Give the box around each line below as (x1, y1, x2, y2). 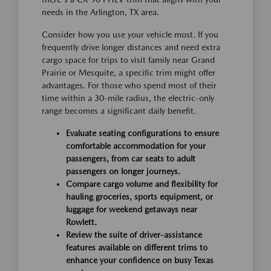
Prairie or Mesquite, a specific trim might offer (42, 68, 215, 77)
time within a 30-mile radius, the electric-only (42, 93, 214, 103)
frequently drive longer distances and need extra (42, 42, 220, 52)
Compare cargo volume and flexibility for (66, 179, 218, 189)
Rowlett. (66, 217, 97, 227)
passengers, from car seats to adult (66, 154, 195, 163)
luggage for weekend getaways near (66, 204, 197, 214)
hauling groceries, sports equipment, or (66, 192, 213, 201)
